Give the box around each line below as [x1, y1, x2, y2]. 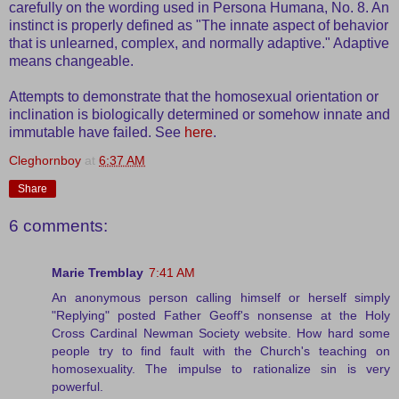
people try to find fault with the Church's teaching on [52, 343, 390, 358]
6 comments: [9, 216, 108, 236]
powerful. [52, 379, 103, 394]
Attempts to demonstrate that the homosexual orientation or [9, 88, 379, 104]
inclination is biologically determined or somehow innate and [9, 106, 390, 122]
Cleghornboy [9, 152, 85, 167]
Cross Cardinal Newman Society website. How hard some [52, 325, 390, 340]
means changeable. [9, 53, 134, 69]
